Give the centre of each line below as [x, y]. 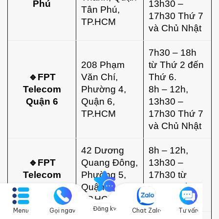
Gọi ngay [63, 210]
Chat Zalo [146, 210]
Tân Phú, [100, 9]
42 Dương [103, 150]
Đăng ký [105, 208]
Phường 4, [104, 89]
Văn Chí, [99, 77]
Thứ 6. [163, 77]
